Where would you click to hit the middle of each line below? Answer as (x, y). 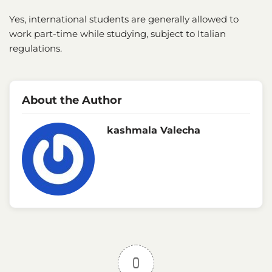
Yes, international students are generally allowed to (124, 19)
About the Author (72, 100)
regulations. (36, 48)
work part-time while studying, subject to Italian (117, 33)
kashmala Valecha (154, 130)
